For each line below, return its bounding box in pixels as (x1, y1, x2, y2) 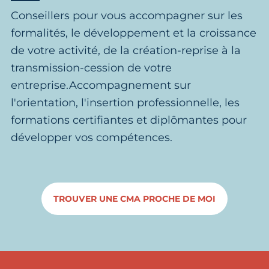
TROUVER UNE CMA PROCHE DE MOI (53, 193, 216, 204)
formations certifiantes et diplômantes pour (11, 113, 247, 127)
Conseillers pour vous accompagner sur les (11, 9, 243, 22)
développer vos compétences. (11, 131, 172, 144)
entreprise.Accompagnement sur (11, 79, 191, 92)
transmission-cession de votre (11, 61, 172, 74)
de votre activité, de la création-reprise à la (11, 44, 241, 57)
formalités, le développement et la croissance (11, 26, 256, 40)
